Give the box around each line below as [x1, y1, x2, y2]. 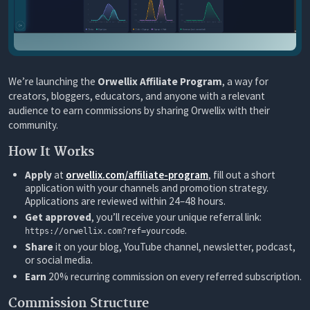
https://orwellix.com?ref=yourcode [25, 226, 185, 237]
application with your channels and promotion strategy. [25, 181, 268, 194]
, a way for [222, 74, 268, 88]
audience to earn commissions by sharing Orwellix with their [8, 103, 270, 117]
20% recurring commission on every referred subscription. [46, 269, 302, 283]
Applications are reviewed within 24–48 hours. [25, 194, 226, 208]
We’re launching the [8, 74, 98, 88]
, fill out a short [208, 167, 275, 181]
